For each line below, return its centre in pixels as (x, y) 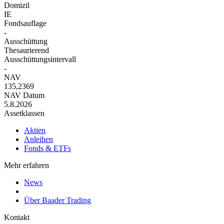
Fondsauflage (25, 23)
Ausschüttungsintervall (40, 59)
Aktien (35, 130)
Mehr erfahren (26, 165)
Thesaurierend (26, 50)
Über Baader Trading (57, 200)
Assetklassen (24, 113)
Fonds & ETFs (47, 148)
